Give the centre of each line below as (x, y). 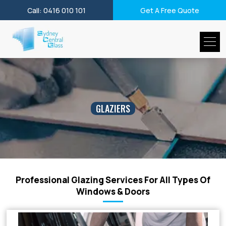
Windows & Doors (113, 191)
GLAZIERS (113, 108)
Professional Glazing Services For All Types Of (113, 180)
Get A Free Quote (169, 10)
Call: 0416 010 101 (56, 10)
